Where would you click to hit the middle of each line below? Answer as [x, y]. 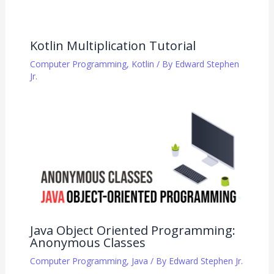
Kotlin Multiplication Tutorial [113, 46]
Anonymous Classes [87, 243]
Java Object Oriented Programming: [132, 231]
